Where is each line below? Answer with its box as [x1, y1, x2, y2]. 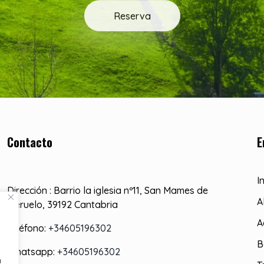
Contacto [6, 133, 52, 151]
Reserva [113, 11, 151, 24]
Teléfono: [6, 222, 48, 234]
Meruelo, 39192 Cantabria [6, 198, 118, 210]
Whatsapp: [6, 245, 57, 258]
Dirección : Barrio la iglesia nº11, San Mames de [6, 184, 208, 196]
